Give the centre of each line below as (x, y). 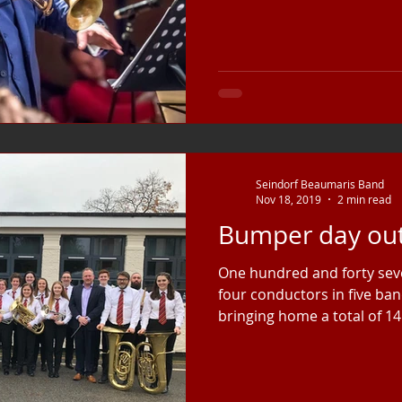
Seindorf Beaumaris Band (320, 184)
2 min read (364, 199)
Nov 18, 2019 (288, 199)
